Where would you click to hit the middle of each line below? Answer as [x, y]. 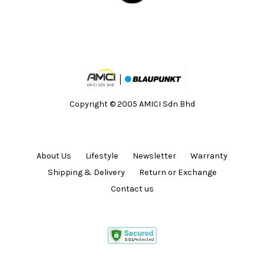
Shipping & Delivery [86, 172]
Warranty [209, 156]
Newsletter [154, 156]
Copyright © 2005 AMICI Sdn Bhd [132, 104]
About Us [54, 156]
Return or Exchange [178, 172]
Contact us [132, 189]
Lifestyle [102, 156]
